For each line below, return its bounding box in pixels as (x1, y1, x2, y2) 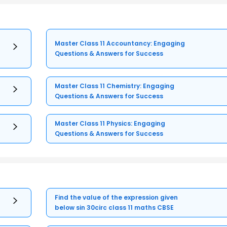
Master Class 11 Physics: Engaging (55, 119, 166, 128)
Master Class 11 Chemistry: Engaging (55, 81, 175, 90)
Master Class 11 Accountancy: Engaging (55, 39, 185, 48)
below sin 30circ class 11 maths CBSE (55, 203, 174, 212)
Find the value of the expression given (55, 193, 178, 202)
